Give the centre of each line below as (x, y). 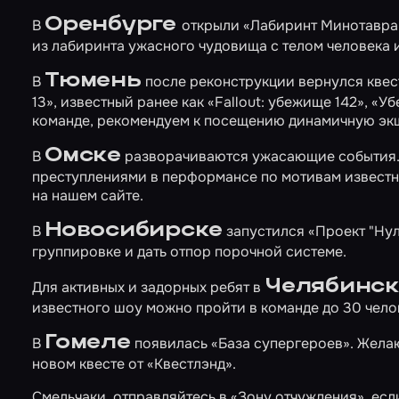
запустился (266, 231)
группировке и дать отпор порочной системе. (189, 252)
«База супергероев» (280, 343)
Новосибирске (134, 230)
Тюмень (93, 81)
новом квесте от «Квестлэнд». (134, 364)
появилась (171, 343)
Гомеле (88, 342)
